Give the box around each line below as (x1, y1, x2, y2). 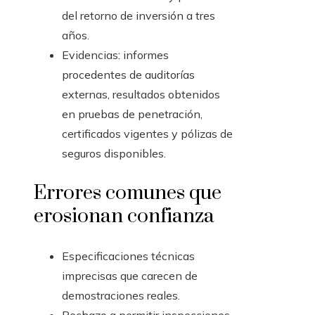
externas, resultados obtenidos (62, 87, 220, 102)
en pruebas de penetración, (62, 107, 202, 122)
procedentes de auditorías (62, 67, 195, 82)
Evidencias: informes (62, 48, 169, 63)
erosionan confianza (34, 204, 214, 229)
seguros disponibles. (62, 146, 166, 161)
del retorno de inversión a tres (62, 8, 215, 23)
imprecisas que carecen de (62, 269, 198, 283)
